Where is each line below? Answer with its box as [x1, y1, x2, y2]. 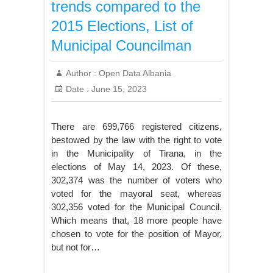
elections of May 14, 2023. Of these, [51, 161, 222, 172]
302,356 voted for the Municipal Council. [51, 202, 222, 212]
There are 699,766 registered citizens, [51, 121, 222, 132]
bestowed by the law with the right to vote [51, 135, 222, 145]
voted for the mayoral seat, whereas [51, 188, 222, 199]
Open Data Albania [96, 68, 171, 78]
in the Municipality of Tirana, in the [51, 148, 222, 158]
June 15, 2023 [89, 84, 147, 94]
